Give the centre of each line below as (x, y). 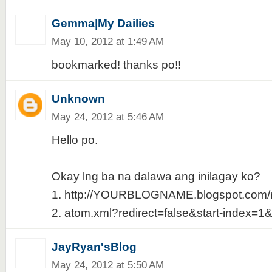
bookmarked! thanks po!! (116, 65)
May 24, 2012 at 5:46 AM (107, 117)
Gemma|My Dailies (103, 23)
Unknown (78, 99)
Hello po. (74, 140)
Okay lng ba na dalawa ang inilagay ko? (156, 176)
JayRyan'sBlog (94, 247)
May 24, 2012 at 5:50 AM (107, 265)
